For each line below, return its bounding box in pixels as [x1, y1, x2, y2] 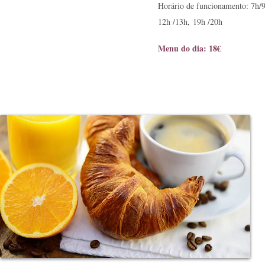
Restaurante [11, 14, 88, 37]
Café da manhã [11, 37, 108, 60]
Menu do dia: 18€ [158, 42, 221, 54]
